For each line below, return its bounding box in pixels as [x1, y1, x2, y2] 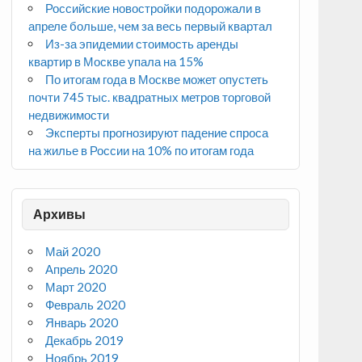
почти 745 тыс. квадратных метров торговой [27, 89, 271, 104]
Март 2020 [45, 280, 107, 295]
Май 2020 [45, 244, 101, 259]
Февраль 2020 [45, 297, 126, 313]
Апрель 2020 [45, 262, 118, 277]
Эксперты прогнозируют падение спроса [45, 124, 269, 140]
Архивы [32, 206, 86, 222]
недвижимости [27, 107, 109, 122]
